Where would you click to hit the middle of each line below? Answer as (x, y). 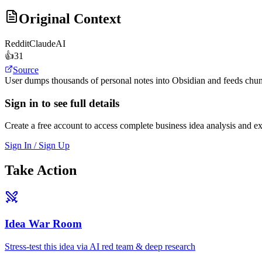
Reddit (17, 44)
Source (26, 70)
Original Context (70, 19)
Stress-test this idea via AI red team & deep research (100, 246)
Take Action (41, 170)
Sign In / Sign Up (37, 146)
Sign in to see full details (62, 103)
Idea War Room (43, 223)
